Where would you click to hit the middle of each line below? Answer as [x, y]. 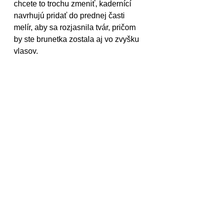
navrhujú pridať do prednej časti [70, 16]
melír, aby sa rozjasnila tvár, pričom [76, 28]
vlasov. [26, 51]
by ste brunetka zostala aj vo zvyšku [77, 39]
